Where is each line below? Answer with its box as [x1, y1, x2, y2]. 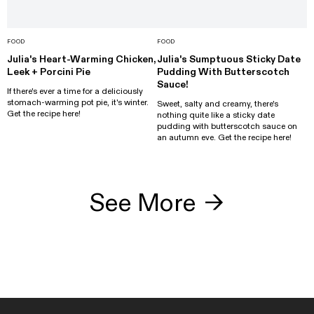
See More [89, 186, 196, 220]
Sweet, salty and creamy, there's [157, 97, 278, 109]
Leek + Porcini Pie [7, 64, 90, 78]
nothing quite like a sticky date [157, 109, 275, 121]
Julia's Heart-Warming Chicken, [7, 52, 156, 66]
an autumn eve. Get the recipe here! [157, 131, 292, 143]
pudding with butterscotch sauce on [157, 120, 297, 132]
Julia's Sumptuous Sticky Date [157, 52, 301, 66]
